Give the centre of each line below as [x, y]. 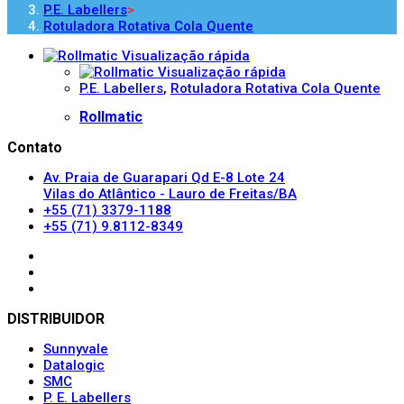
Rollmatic [111, 117]
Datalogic [74, 366]
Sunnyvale [76, 349]
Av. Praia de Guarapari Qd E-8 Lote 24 [164, 178]
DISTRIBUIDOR [56, 319]
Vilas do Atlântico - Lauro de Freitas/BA [170, 194]
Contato [35, 148]
